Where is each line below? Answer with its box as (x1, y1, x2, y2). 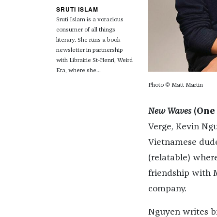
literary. (56, 37, 77, 44)
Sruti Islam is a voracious (56, 17, 124, 23)
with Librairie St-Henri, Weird (56, 58, 133, 64)
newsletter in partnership (56, 47, 123, 54)
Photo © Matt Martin (148, 82, 203, 89)
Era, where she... (56, 68, 101, 74)
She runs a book (77, 37, 120, 44)
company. (148, 185, 186, 194)
